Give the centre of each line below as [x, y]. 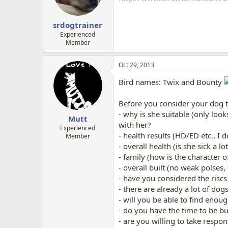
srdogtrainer [78, 25]
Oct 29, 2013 [136, 65]
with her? [135, 124]
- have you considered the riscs [173, 178]
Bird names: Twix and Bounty [171, 82]
